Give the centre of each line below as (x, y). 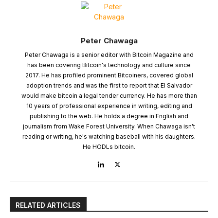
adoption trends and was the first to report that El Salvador (109, 85)
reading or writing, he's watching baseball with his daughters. (109, 136)
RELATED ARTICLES (48, 205)
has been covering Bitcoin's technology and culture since (109, 65)
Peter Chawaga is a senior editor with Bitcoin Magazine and (109, 54)
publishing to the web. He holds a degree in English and (109, 116)
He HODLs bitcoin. (109, 146)
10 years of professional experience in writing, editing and (109, 106)
